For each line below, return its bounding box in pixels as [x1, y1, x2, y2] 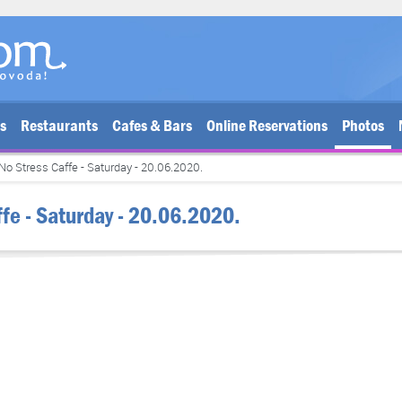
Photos [342, 116, 384, 136]
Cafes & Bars [112, 116, 192, 136]
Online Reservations [206, 116, 328, 136]
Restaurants [21, 116, 98, 136]
